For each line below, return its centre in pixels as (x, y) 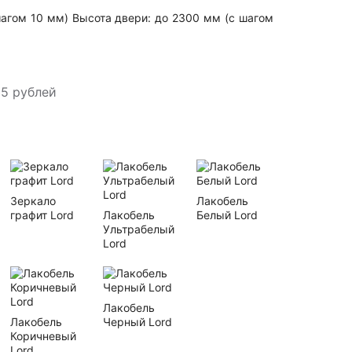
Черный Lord (138, 322)
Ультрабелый (139, 229)
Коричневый (44, 336)
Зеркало (33, 201)
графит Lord (42, 215)
